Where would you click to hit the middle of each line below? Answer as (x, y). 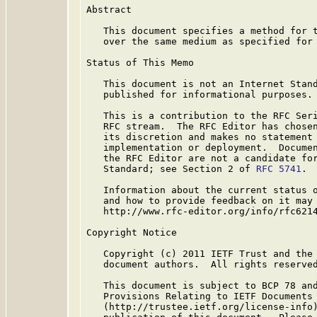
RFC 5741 (279, 169)
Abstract (109, 10)
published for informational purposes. (200, 94)
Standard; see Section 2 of (171, 169)
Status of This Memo (140, 63)
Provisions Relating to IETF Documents (200, 296)
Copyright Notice (132, 232)
